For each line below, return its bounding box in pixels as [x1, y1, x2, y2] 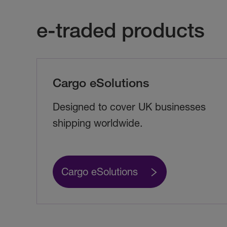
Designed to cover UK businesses [53, 101, 206, 113]
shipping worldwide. [53, 117, 143, 129]
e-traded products [36, 17, 205, 43]
